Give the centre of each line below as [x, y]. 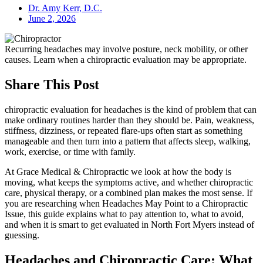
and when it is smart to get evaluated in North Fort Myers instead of [129, 224]
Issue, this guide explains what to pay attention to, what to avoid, [124, 214]
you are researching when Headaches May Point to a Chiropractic [126, 203]
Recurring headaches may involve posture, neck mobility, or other [126, 49]
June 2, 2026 [52, 18]
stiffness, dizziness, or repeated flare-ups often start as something [124, 130]
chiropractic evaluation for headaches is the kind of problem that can [131, 109]
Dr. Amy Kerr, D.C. [65, 8]
